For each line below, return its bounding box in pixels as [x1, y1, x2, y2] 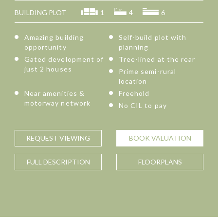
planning [119, 43, 149, 52]
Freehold [119, 89, 150, 98]
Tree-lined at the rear [119, 55, 196, 64]
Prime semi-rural [119, 67, 176, 76]
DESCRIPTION [43, 158, 90, 166]
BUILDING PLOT [15, 8, 66, 17]
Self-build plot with [119, 33, 187, 42]
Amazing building [24, 33, 84, 42]
